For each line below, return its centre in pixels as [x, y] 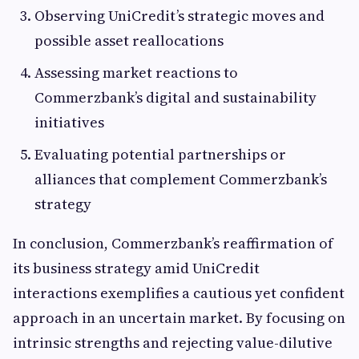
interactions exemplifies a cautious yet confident [179, 293]
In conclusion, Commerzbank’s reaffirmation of [173, 243]
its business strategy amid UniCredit [136, 268]
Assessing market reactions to [136, 73]
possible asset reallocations [129, 40]
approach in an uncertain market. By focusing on [179, 318]
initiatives [69, 122]
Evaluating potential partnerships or [160, 154]
